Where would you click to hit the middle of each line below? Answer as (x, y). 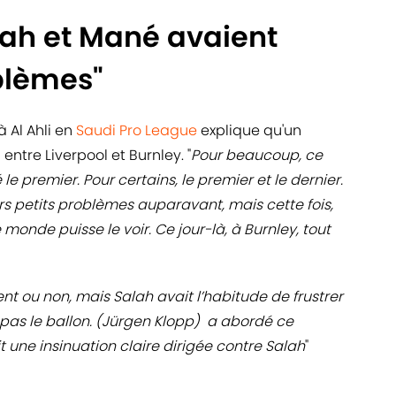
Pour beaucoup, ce (257, 156)
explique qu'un (249, 131)
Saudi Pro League (137, 131)
